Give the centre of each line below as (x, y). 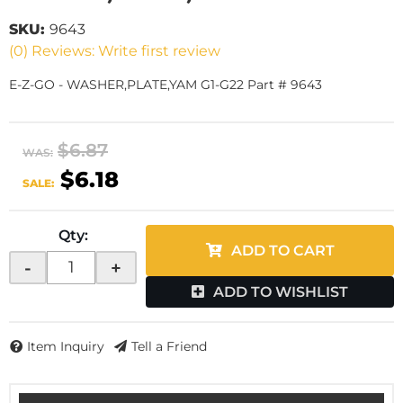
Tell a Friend (169, 347)
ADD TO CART (282, 251)
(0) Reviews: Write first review (115, 51)
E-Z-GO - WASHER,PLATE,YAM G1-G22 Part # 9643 (166, 85)
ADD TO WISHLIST (281, 292)
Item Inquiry (66, 347)
